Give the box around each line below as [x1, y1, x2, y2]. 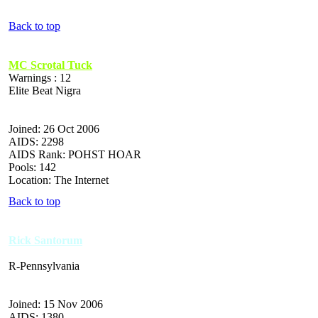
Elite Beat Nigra [9, 84, 81, 97]
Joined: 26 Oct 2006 [9, 122, 99, 135]
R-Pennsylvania [9, 259, 79, 272]
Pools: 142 [9, 160, 56, 173]
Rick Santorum [9, 234, 82, 246]
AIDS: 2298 [9, 135, 64, 148]
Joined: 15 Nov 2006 [9, 297, 103, 310]
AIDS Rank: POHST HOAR [9, 148, 141, 160]
